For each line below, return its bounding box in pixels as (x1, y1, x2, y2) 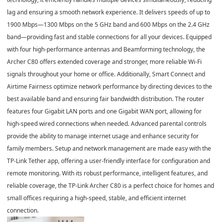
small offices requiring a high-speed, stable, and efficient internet (7, 193, 186, 202)
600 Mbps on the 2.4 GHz (140, 20, 210, 29)
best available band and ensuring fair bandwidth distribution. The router (7, 94, 204, 103)
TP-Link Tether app (7, 156, 58, 165)
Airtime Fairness (7, 82, 52, 91)
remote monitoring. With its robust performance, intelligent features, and (7, 168, 208, 177)
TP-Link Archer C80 (68, 181, 121, 190)
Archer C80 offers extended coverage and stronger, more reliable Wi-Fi (7, 57, 202, 66)
